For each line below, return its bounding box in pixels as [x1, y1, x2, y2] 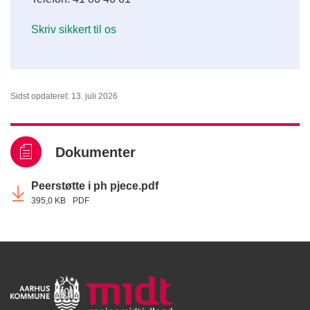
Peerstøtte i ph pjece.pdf [31, 179, 158, 192]
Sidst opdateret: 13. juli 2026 [10, 91, 118, 101]
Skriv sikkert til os [31, 23, 116, 35]
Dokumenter [55, 144, 136, 160]
